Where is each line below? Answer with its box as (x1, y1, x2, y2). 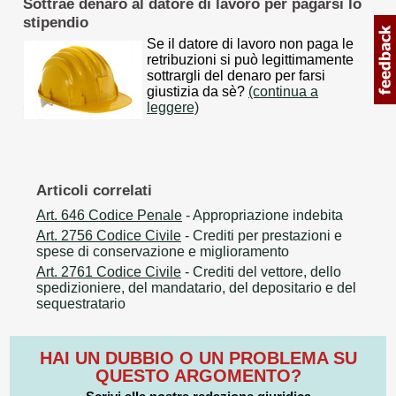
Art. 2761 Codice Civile (36, 263, 181, 279)
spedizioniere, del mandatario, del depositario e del (36, 279, 356, 295)
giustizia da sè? (147, 83, 248, 99)
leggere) (147, 99, 199, 115)
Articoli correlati (36, 181, 152, 200)
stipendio (23, 12, 88, 31)
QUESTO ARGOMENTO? (95, 365, 301, 385)
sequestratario (36, 295, 126, 311)
